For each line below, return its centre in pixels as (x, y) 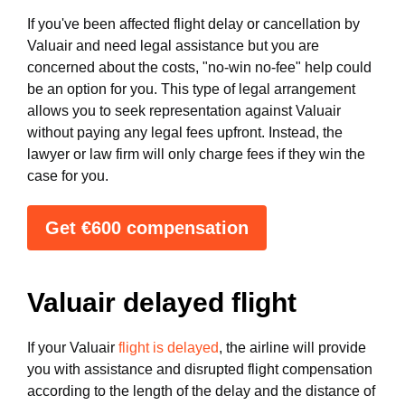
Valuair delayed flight (162, 302)
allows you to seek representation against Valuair (184, 111)
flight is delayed (169, 348)
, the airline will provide (292, 348)
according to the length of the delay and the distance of (201, 391)
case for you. (68, 176)
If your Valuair (73, 348)
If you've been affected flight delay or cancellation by (193, 24)
